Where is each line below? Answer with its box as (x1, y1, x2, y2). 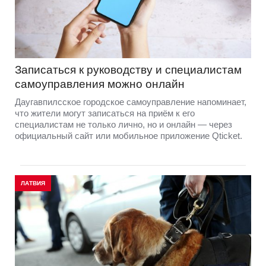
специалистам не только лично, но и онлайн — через (15, 119, 232, 130)
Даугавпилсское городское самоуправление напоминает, (15, 97, 246, 107)
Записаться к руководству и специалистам (15, 64, 242, 77)
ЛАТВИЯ (21, 180, 45, 187)
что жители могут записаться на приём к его (15, 108, 195, 119)
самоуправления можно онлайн (15, 78, 185, 91)
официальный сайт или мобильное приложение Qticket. (15, 131, 242, 141)
